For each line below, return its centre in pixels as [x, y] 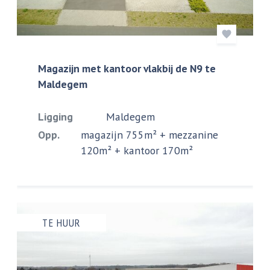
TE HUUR [61, 222]
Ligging [56, 116]
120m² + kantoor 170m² [137, 150]
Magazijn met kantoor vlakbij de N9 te [127, 68]
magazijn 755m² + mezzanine [149, 134]
